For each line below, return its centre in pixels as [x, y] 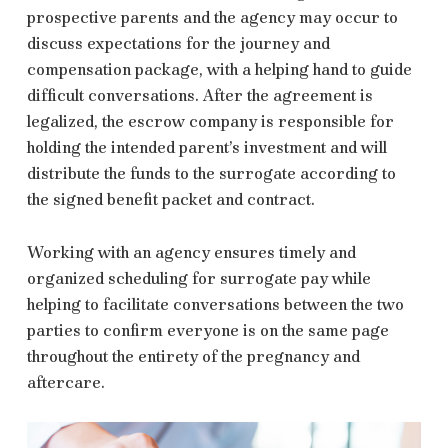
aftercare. [65, 382]
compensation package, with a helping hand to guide [219, 69]
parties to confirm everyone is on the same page [207, 330]
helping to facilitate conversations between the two [215, 304]
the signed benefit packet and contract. [170, 199]
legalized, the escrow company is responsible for [210, 121]
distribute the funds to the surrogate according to [211, 173]
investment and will [315, 147]
